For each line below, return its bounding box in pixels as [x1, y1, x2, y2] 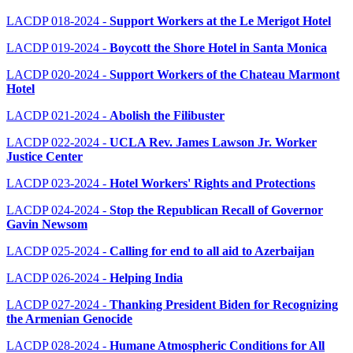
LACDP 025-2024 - [6, 244, 110, 258]
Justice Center [6, 150, 83, 164]
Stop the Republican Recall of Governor [110, 203, 323, 217]
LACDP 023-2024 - [6, 176, 110, 191]
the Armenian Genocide [6, 312, 132, 326]
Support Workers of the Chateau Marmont [110, 68, 340, 82]
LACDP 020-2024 [6, 68, 99, 82]
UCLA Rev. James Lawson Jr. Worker [110, 136, 317, 150]
